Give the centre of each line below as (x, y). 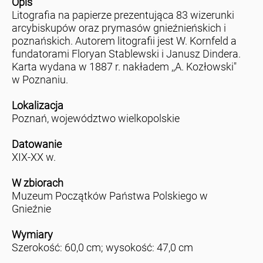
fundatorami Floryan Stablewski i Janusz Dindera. (126, 54)
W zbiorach (37, 183)
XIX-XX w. (33, 157)
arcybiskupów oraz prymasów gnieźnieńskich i (119, 28)
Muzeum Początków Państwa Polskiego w (109, 196)
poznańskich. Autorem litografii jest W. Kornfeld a (124, 41)
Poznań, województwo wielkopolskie (95, 119)
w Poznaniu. (40, 80)
